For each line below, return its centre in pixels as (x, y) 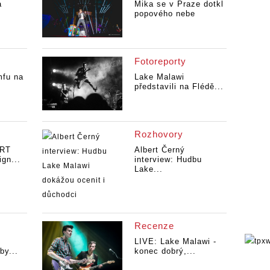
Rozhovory (159, 134)
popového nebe (165, 14)
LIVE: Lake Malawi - (175, 241)
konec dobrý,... (165, 251)
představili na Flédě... (179, 87)
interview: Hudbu (168, 159)
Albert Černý (159, 149)
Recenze (154, 225)
